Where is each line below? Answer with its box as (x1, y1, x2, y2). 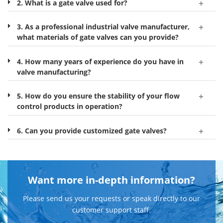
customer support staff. (72, 205, 151, 215)
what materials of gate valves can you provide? (16, 32, 179, 42)
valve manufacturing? (16, 67, 91, 77)
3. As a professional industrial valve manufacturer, (16, 22, 190, 32)
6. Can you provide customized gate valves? (16, 125, 167, 135)
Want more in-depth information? (28, 173, 195, 187)
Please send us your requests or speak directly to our (23, 194, 200, 204)
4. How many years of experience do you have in (16, 56, 184, 66)
